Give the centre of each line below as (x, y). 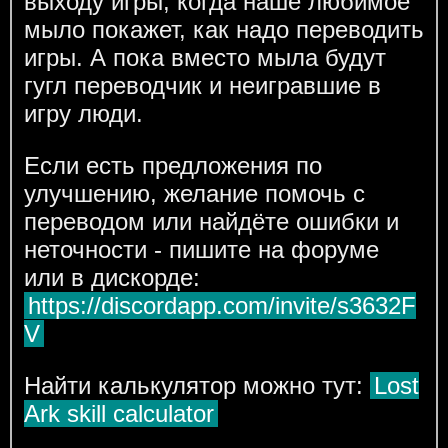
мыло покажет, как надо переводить (223, 30)
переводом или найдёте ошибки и (211, 222)
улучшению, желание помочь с (194, 194)
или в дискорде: (111, 278)
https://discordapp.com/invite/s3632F (221, 306)
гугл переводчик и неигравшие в (202, 86)
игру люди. (83, 114)
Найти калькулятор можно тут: (196, 386)
